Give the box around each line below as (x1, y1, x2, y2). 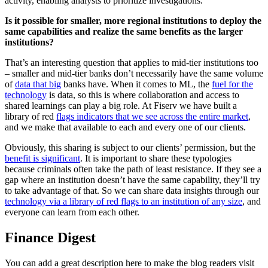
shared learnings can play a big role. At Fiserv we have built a (5, 100, 237, 111)
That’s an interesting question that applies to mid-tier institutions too (5, 57, 258, 68)
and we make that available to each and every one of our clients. (5, 122, 246, 133)
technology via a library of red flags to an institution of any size (5, 196, 242, 207)
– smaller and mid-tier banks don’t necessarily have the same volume (5, 68, 263, 79)
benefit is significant (5, 153, 80, 164)
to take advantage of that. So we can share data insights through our (5, 185, 259, 196)
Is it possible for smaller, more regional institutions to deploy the (5, 16, 261, 26)
